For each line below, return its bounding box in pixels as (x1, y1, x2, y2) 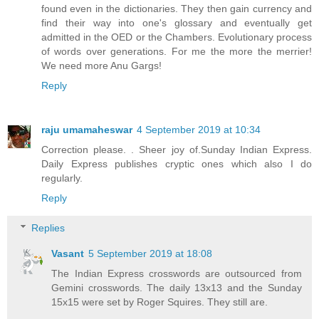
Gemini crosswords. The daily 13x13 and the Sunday (51, 282, 302, 293)
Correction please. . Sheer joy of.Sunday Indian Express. (41, 144, 312, 156)
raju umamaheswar (41, 124, 132, 136)
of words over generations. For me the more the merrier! (41, 46, 312, 58)
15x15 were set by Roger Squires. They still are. (51, 296, 268, 308)
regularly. (41, 172, 83, 184)
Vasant (51, 248, 85, 259)
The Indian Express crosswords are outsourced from (51, 268, 302, 279)
